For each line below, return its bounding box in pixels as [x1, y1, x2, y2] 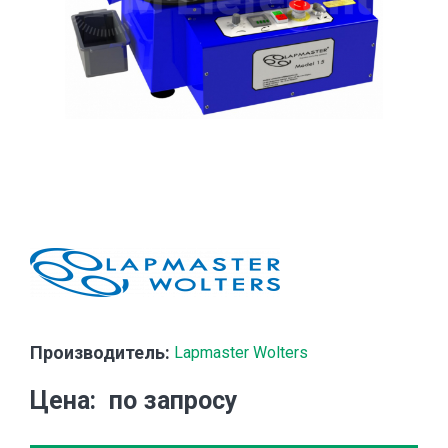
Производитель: [30, 341, 170, 363]
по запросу [108, 385, 238, 415]
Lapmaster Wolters [174, 342, 308, 362]
